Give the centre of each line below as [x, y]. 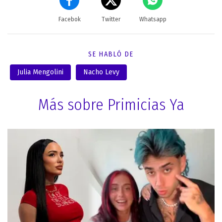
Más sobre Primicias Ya [111, 104]
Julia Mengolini [40, 72]
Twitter [111, 19]
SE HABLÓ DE [111, 54]
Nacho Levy [101, 72]
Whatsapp [153, 19]
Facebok [69, 19]
